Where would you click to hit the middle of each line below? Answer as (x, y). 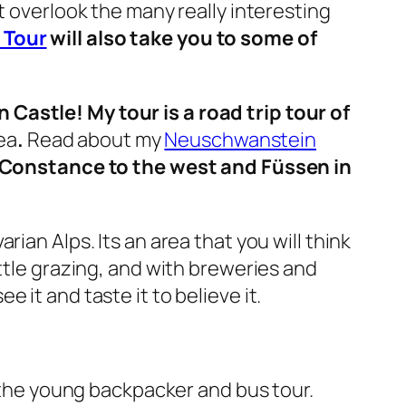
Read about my (94, 140)
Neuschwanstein (241, 140)
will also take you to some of (182, 39)
